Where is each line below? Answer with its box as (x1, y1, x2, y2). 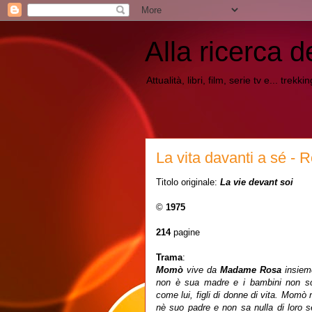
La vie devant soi (220, 177, 293, 187)
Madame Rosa (219, 265, 281, 275)
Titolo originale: (156, 177, 220, 187)
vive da (186, 265, 220, 275)
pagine (173, 227, 200, 237)
